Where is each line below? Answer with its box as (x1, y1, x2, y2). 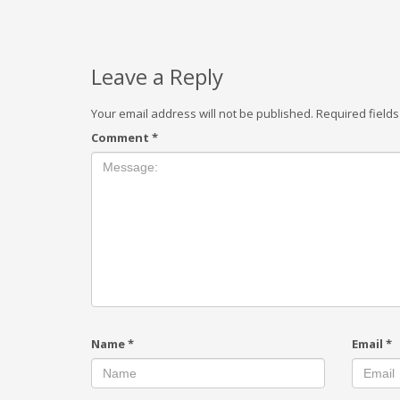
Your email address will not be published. (91, 105, 313, 121)
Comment (91, 129, 152, 146)
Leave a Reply (91, 62, 223, 91)
